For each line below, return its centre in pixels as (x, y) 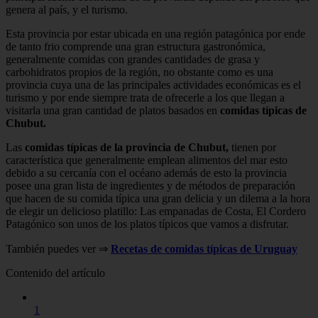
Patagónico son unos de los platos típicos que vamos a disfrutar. (147, 224)
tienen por (252, 147)
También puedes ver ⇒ (58, 248)
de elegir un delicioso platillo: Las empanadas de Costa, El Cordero (156, 211)
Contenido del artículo (55, 273)
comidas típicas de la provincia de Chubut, (125, 147)
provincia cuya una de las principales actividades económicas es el (153, 84)
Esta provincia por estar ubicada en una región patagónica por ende (155, 33)
